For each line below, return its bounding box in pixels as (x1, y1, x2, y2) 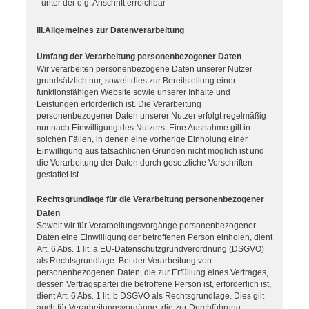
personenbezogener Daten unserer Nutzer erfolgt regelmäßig (37, 111, 266, 121)
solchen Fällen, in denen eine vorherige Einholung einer (37, 134, 248, 145)
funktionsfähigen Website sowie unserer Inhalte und (37, 88, 230, 98)
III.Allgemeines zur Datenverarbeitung (37, 26, 184, 36)
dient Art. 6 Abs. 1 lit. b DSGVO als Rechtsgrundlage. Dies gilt (37, 291, 264, 301)
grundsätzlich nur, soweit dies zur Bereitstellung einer (37, 76, 236, 86)
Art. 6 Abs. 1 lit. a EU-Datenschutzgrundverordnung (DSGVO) (37, 244, 264, 255)
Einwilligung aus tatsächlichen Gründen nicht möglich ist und (37, 146, 264, 157)
